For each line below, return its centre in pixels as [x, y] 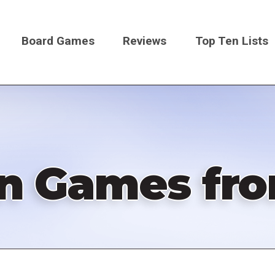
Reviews [145, 41]
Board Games [58, 41]
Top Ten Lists [232, 41]
